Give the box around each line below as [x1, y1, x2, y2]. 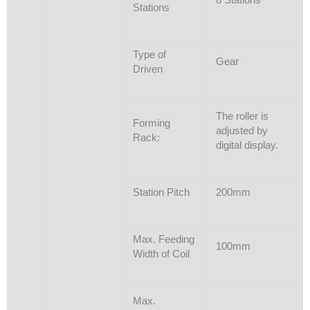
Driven [132, 63, 163, 75]
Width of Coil [132, 248, 190, 259]
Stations [132, 1, 170, 13]
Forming [132, 117, 170, 129]
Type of [132, 48, 166, 60]
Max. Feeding [132, 233, 194, 245]
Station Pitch [132, 186, 190, 198]
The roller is [215, 110, 268, 122]
